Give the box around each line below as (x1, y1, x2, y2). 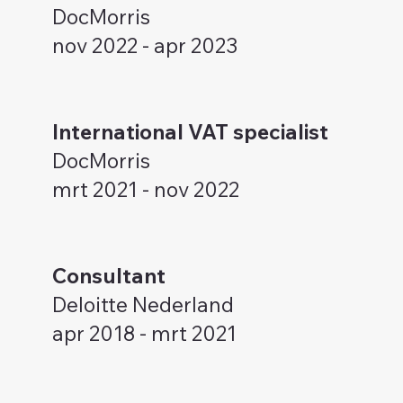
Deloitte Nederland (51, 291, 234, 318)
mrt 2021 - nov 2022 (51, 175, 239, 202)
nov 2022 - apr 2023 (51, 31, 237, 58)
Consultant (51, 262, 166, 289)
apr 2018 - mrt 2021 (51, 319, 237, 346)
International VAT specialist (51, 118, 328, 145)
